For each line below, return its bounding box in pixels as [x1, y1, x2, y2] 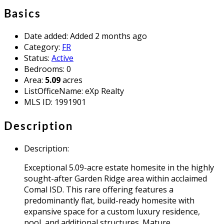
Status [24, 52, 48, 63]
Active [51, 52, 73, 63]
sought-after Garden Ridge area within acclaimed [24, 172, 207, 184]
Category [24, 41, 58, 52]
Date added [24, 30, 66, 41]
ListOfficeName [24, 85, 81, 96]
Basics [4, 8, 41, 19]
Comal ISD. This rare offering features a [24, 183, 173, 195]
